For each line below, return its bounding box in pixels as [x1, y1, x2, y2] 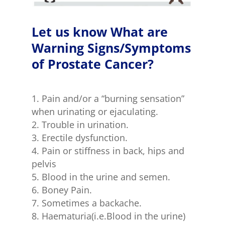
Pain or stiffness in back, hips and [41, 144, 184, 157]
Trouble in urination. [41, 118, 129, 131]
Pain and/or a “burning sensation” [41, 92, 184, 104]
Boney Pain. [41, 183, 92, 196]
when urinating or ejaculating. [31, 105, 158, 118]
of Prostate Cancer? [31, 55, 154, 72]
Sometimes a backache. [41, 196, 142, 209]
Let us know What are [31, 23, 168, 40]
